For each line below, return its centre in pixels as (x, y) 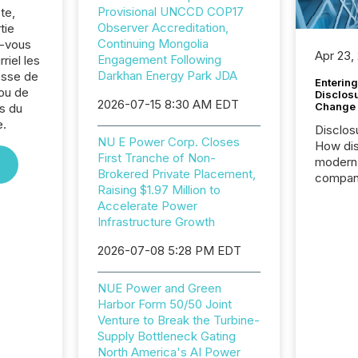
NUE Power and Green (159, 288)
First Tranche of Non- (156, 158)
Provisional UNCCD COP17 (170, 12)
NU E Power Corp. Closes (168, 142)
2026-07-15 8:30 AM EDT (168, 104)
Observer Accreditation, (163, 28)
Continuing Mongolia (153, 44)
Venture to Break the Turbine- (178, 320)
